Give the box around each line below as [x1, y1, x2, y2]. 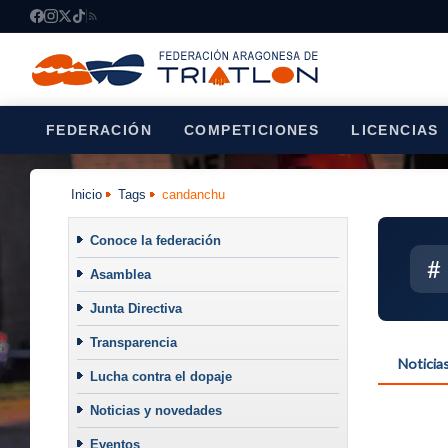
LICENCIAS [351, 122, 439, 138]
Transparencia [89, 334, 177, 350]
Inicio [71, 186, 103, 202]
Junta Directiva [89, 300, 182, 316]
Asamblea [89, 266, 151, 282]
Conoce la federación [89, 232, 221, 248]
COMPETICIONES [184, 122, 320, 138]
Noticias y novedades [89, 402, 222, 418]
